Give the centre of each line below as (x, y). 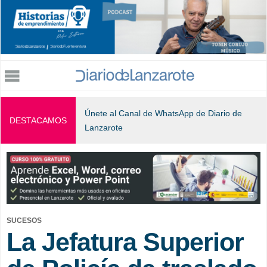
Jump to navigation (133, 8)
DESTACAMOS (38, 121)
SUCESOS (24, 220)
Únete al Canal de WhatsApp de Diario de (163, 114)
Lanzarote (104, 128)
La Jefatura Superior (125, 242)
